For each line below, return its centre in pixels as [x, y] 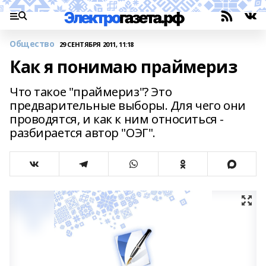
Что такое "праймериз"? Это [91, 92]
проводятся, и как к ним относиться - [117, 119]
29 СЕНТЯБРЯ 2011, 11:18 [96, 44]
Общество [32, 44]
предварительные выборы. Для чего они [128, 105]
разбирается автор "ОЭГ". [83, 133]
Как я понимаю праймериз [123, 66]
